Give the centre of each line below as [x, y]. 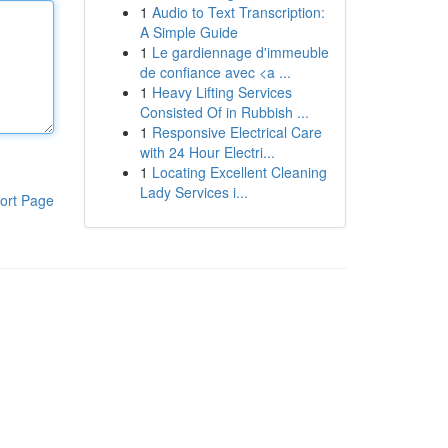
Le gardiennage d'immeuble [240, 52]
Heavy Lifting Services [221, 92]
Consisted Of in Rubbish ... [224, 112]
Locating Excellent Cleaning [239, 172]
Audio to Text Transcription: [238, 12]
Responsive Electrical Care [236, 132]
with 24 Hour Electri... [207, 152]
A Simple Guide [188, 32]
